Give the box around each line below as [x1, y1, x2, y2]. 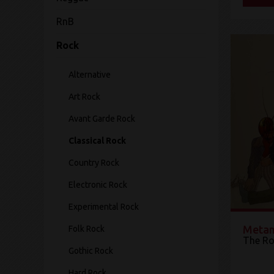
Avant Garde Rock [68, 114, 135, 124]
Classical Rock [68, 136, 126, 146]
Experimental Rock [68, 202, 139, 212]
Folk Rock [68, 224, 105, 234]
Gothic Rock [68, 246, 113, 256]
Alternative [68, 70, 111, 80]
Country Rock [68, 158, 119, 168]
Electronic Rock [68, 180, 127, 190]
